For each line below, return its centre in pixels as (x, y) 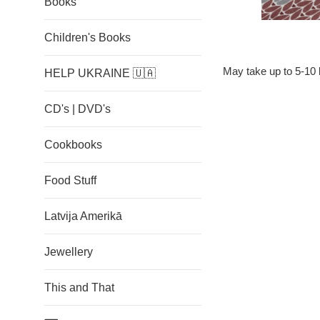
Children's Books (87, 37)
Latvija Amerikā (83, 216)
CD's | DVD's (77, 109)
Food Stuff (70, 180)
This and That (79, 287)
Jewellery (69, 252)
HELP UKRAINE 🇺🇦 (100, 73)
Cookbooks (73, 145)
